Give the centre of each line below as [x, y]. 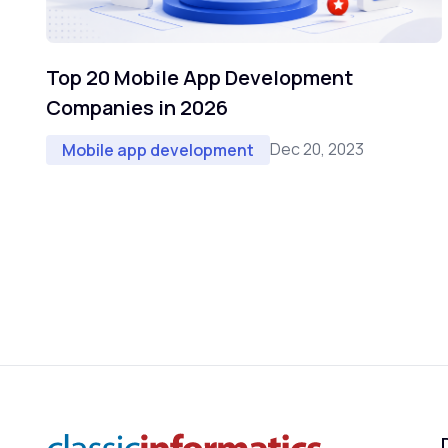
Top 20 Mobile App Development [199, 77]
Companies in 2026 [137, 107]
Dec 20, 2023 [317, 149]
